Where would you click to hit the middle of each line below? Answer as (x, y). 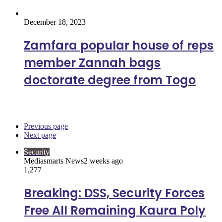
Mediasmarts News (54, 161)
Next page (40, 135)
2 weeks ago (103, 161)
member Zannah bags (92, 62)
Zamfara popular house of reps (119, 45)
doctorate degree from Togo (110, 80)
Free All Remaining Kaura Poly (115, 211)
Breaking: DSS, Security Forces (114, 193)
